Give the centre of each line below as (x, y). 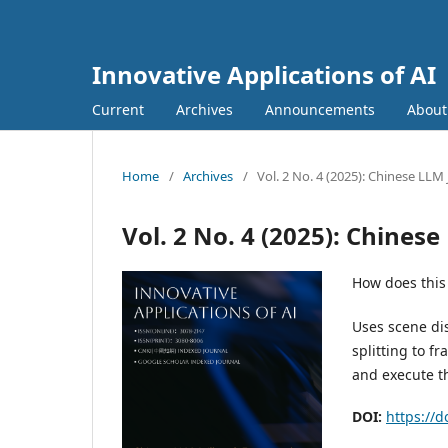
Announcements (320, 109)
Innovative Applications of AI (264, 74)
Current (118, 109)
